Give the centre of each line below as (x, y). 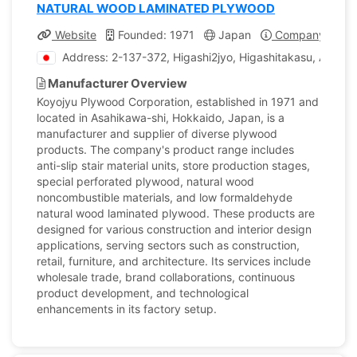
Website (74, 35)
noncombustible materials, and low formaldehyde (165, 197)
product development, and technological (143, 293)
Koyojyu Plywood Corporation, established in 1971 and (178, 102)
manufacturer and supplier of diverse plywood (157, 133)
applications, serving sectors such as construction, (168, 245)
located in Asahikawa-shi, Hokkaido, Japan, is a (161, 118)
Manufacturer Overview (116, 83)
